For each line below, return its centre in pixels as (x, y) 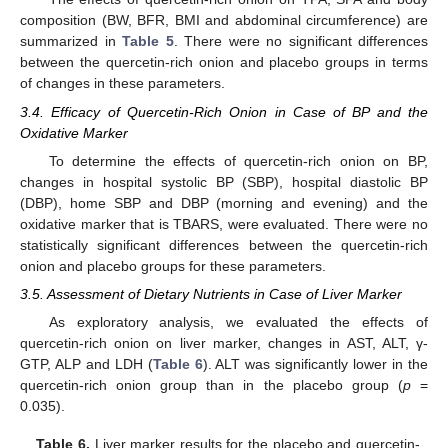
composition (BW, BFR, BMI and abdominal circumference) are (224, 20)
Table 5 (148, 41)
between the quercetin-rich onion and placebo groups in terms (224, 62)
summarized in (71, 41)
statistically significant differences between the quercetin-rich (224, 244)
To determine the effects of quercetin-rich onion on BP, (238, 160)
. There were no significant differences (300, 41)
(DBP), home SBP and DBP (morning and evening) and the (224, 202)
